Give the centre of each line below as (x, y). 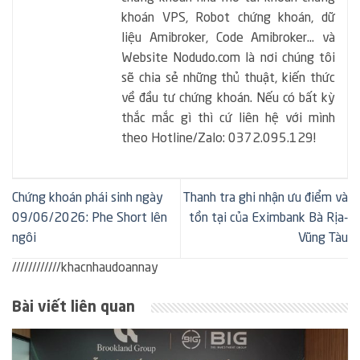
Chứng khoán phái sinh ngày (88, 198)
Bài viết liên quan (74, 307)
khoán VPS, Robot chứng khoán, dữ (228, 18)
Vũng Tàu (323, 238)
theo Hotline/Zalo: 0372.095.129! (219, 139)
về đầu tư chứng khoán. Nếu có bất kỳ (228, 98)
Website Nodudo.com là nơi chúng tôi (228, 58)
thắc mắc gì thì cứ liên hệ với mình (228, 119)
